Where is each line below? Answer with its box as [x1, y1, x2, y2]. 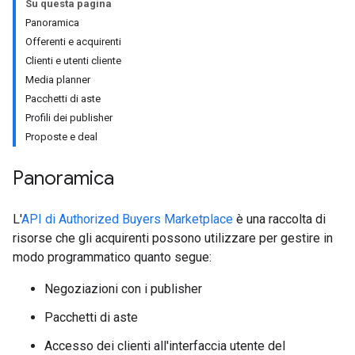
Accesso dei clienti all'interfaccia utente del [44, 338, 285, 353]
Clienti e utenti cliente [25, 55, 121, 67]
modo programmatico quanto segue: [13, 250, 212, 265]
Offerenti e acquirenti [25, 36, 121, 48]
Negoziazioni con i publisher [44, 281, 202, 296]
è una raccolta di [233, 212, 326, 227]
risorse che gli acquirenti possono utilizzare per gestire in [13, 231, 333, 246]
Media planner [25, 74, 90, 86]
